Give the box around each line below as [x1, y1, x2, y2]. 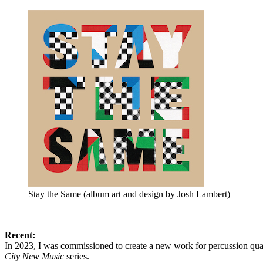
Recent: [5, 230, 35, 240]
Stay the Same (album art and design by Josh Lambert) [28, 188, 230, 199]
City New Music [5, 251, 66, 261]
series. [66, 251, 89, 261]
